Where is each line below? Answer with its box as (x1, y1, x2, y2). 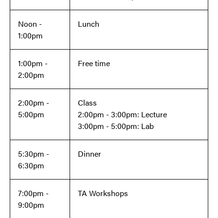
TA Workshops (78, 187, 128, 199)
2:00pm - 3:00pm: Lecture (78, 109, 167, 120)
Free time (78, 57, 110, 69)
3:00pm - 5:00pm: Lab (78, 120, 154, 132)
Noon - (18, 18, 42, 30)
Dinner (78, 148, 103, 160)
